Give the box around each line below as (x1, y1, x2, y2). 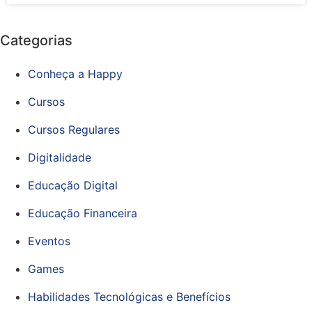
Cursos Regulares (28, 122, 120, 136)
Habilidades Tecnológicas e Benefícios (28, 289, 231, 304)
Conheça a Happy (28, 66, 123, 81)
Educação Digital (28, 178, 118, 192)
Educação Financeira (28, 205, 137, 220)
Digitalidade (28, 150, 91, 164)
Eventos (28, 233, 70, 248)
